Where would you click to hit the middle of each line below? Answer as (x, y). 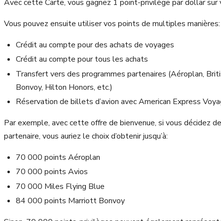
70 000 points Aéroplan (58, 157)
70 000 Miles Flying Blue (60, 186)
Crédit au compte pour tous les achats (82, 59)
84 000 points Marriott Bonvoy (70, 201)
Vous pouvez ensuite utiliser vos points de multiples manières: (112, 23)
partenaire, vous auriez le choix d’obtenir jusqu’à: (86, 136)
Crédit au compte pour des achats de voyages (95, 45)
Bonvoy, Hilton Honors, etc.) (64, 87)
